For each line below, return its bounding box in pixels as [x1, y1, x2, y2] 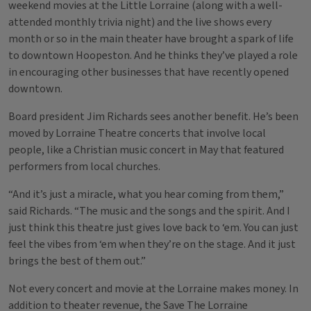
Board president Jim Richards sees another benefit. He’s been [8, 109, 299, 124]
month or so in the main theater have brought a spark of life [8, 31, 294, 47]
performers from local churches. [8, 159, 162, 174]
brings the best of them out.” [8, 253, 146, 269]
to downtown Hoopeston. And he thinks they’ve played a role [8, 48, 298, 63]
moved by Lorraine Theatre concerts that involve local [8, 126, 266, 141]
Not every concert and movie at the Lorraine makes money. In [8, 281, 299, 296]
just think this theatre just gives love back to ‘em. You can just [8, 220, 299, 235]
